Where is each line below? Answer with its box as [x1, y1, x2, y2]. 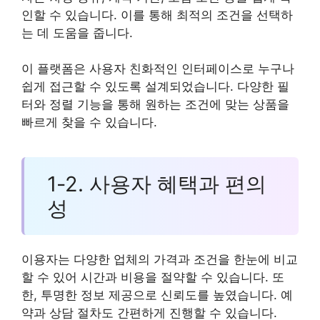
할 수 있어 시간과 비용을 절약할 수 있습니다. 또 [21, 269, 284, 284]
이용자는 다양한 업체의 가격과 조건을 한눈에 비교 [21, 251, 298, 266]
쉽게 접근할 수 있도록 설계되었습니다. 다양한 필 [21, 79, 289, 94]
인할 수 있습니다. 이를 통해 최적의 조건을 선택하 [21, 7, 293, 22]
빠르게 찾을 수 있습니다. [21, 115, 157, 130]
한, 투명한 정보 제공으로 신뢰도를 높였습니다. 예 [21, 287, 293, 302]
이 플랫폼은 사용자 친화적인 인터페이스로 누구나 [21, 61, 294, 76]
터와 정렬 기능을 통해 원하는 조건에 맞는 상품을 [21, 97, 289, 112]
